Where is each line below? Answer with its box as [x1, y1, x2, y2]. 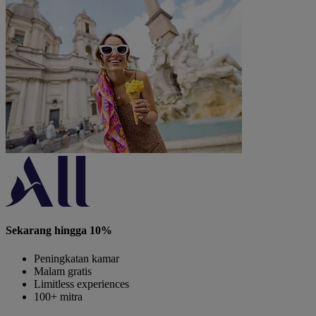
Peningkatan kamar [34, 252, 119, 265]
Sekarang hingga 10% [6, 224, 112, 237]
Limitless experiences [34, 277, 129, 290]
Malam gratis [34, 265, 92, 277]
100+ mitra [34, 290, 83, 303]
